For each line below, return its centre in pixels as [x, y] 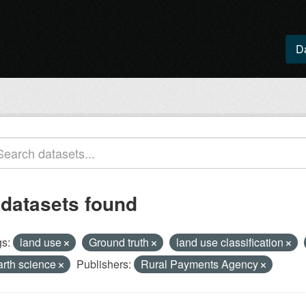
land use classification [231, 242]
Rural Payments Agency [201, 264]
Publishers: [104, 264]
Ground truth [120, 242]
